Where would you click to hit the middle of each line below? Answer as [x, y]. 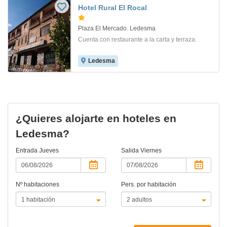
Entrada [27, 151]
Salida [131, 151]
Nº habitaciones [37, 185]
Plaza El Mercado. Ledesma [117, 29]
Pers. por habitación [149, 185]
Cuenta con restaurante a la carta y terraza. [137, 40]
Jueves [49, 151]
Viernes [151, 151]
